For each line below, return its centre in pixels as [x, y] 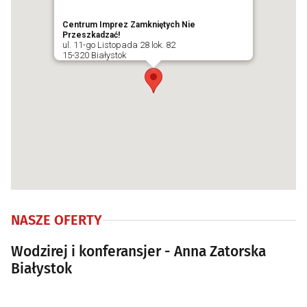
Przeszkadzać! [91, 35]
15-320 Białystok [94, 55]
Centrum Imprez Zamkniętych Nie [129, 24]
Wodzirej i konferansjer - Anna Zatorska [138, 252]
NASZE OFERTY [57, 220]
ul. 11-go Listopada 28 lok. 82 [119, 45]
